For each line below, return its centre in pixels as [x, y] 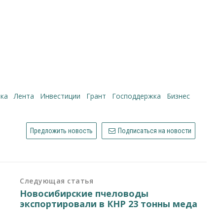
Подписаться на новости [154, 131]
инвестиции [63, 96]
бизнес [181, 96]
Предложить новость [61, 131]
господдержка [139, 96]
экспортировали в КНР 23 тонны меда [109, 204]
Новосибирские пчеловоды [84, 194]
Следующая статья [57, 181]
